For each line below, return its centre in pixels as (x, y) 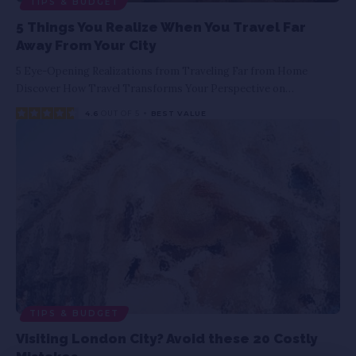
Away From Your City (86, 45)
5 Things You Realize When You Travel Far (161, 27)
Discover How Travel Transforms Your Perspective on (151, 88)
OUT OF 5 (119, 113)
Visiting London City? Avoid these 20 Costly (166, 338)
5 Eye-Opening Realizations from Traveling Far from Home (162, 71)
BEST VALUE (178, 113)
